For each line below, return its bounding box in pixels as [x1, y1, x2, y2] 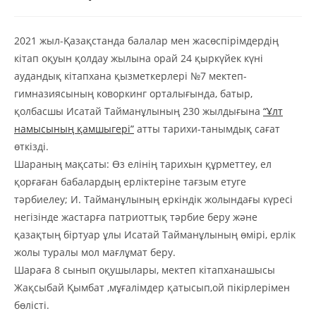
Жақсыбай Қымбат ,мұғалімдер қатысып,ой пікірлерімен [14, 281, 290, 294]
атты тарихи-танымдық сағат [134, 122, 280, 135]
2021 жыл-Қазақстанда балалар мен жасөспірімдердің [14, 34, 279, 47]
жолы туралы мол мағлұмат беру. [14, 245, 176, 259]
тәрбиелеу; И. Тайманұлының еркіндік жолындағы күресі [14, 193, 293, 206]
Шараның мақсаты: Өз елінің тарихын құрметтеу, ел [14, 157, 272, 171]
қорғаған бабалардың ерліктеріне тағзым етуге [14, 175, 246, 188]
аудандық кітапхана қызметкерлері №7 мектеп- [14, 69, 247, 83]
